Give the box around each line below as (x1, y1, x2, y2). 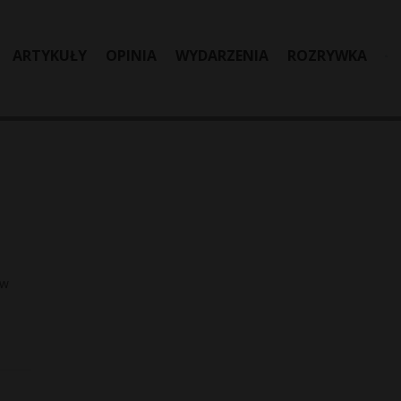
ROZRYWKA (287, 46, 367, 65)
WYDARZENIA (175, 46, 269, 65)
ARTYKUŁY (13, 46, 87, 65)
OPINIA (106, 46, 157, 65)
